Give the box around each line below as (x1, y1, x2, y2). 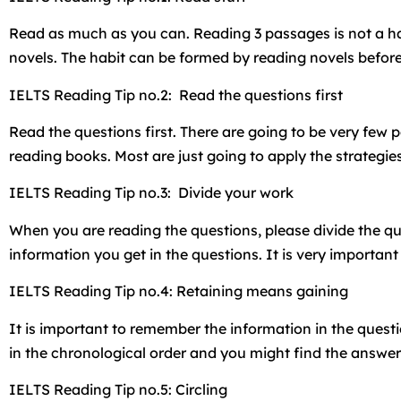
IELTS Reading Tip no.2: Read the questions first (9, 85, 343, 104)
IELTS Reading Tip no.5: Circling (9, 380, 227, 398)
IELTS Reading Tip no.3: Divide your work (9, 183, 294, 202)
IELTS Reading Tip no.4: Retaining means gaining (9, 282, 348, 301)
